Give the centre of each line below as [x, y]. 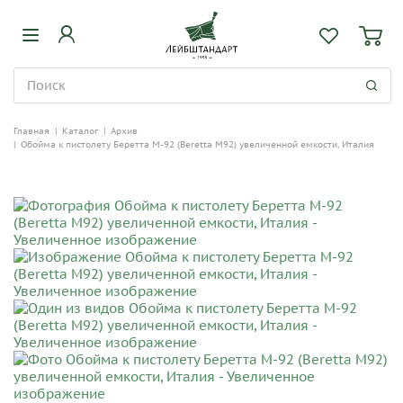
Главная [31, 131]
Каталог [80, 131]
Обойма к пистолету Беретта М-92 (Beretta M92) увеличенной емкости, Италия [197, 144]
